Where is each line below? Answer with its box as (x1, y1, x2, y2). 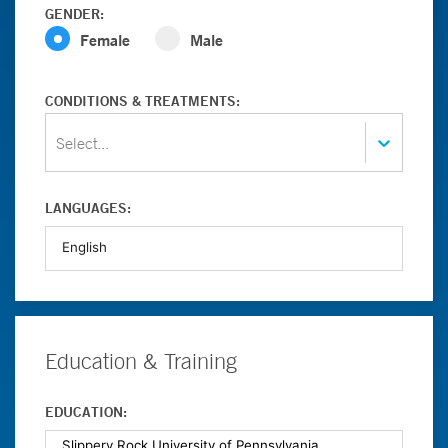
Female (80, 29, 130, 50)
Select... (56, 132, 109, 153)
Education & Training (45, 348, 237, 374)
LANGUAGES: (45, 199, 131, 217)
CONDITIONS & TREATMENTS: (45, 92, 240, 110)
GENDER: (45, 5, 104, 23)
